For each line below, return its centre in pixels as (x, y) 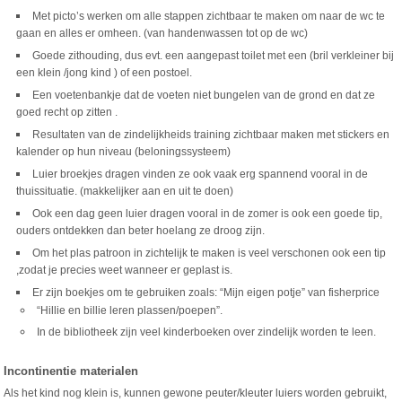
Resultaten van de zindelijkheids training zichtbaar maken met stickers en (211, 135)
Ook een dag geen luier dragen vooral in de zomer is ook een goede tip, (208, 214)
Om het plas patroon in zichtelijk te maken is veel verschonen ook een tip (210, 253)
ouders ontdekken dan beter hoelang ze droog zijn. (141, 231)
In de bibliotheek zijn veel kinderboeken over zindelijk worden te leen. (207, 332)
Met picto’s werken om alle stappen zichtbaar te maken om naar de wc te (209, 16)
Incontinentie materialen (71, 371)
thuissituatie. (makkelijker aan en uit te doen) (125, 192)
